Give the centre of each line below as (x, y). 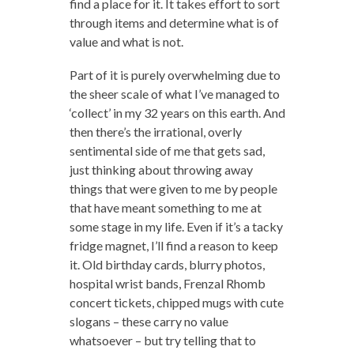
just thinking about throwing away (161, 170)
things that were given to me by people (173, 189)
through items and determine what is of (174, 23)
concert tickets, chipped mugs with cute (176, 303)
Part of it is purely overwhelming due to (175, 75)
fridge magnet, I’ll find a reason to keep (173, 246)
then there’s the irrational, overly (155, 132)
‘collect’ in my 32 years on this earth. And (177, 113)
